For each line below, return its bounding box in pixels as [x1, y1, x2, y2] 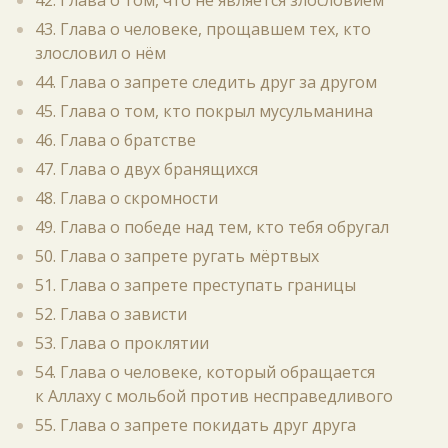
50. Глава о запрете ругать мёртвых [35, 245, 319, 267]
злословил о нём [35, 42, 166, 64]
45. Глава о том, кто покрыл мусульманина [35, 100, 373, 122]
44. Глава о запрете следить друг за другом [35, 71, 377, 93]
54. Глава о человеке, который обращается [35, 361, 375, 383]
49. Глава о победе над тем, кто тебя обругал [35, 216, 389, 238]
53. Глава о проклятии [35, 332, 209, 354]
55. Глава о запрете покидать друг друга [35, 414, 356, 436]
